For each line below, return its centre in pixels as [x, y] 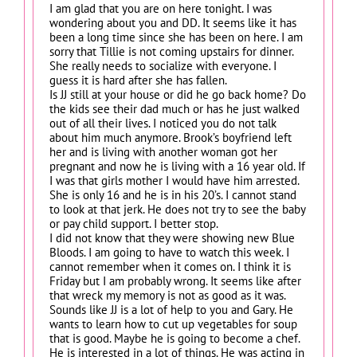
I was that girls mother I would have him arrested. [174, 180]
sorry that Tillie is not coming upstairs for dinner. [171, 51]
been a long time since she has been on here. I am [176, 37]
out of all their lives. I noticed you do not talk [163, 123]
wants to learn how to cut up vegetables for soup [173, 324]
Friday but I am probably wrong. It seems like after [175, 280]
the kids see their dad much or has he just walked [175, 108]
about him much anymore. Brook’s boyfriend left [171, 137]
